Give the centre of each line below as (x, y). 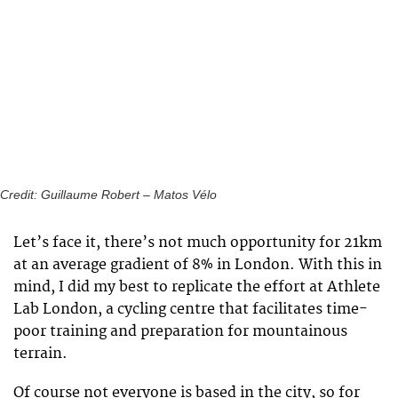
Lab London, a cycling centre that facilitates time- (191, 309)
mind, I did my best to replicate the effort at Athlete (197, 287)
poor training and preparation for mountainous (180, 331)
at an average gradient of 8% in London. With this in (198, 264)
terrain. (40, 353)
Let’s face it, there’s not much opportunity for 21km (198, 242)
